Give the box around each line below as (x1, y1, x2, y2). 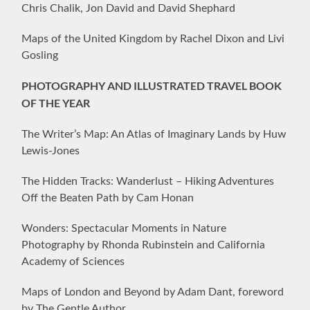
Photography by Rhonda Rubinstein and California (21, 239, 266, 250)
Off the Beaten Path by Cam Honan (21, 192, 194, 203)
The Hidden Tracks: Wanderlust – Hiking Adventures (21, 175, 275, 187)
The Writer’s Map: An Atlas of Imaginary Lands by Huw (21, 128, 287, 140)
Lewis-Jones (21, 145, 80, 156)
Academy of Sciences (21, 255, 125, 267)
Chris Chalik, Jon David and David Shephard (21, 2, 236, 14)
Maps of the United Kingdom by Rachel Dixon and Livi (21, 33, 285, 44)
